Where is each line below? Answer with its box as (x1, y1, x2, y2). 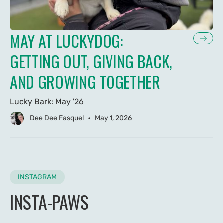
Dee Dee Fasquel (30, 114, 84, 123)
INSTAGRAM (18, 172, 57, 181)
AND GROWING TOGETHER (10, 69, 164, 93)
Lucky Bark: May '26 (10, 96, 84, 106)
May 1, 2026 (95, 114, 132, 123)
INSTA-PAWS (10, 188, 89, 215)
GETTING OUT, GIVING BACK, (10, 49, 172, 73)
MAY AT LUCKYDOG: (10, 28, 123, 52)
